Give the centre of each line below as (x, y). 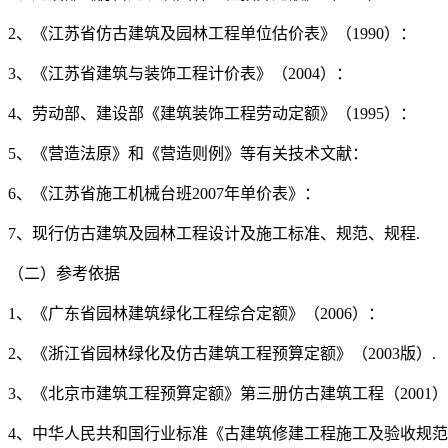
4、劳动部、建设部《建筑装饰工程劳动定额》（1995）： (212, 114)
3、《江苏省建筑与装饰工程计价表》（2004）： (180, 74)
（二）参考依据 (64, 274)
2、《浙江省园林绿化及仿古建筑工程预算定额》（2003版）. (222, 354)
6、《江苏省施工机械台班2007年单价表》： (164, 194)
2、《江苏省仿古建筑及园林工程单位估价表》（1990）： (212, 34)
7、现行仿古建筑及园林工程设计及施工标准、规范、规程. (214, 234)
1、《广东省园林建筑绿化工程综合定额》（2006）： (196, 314)
